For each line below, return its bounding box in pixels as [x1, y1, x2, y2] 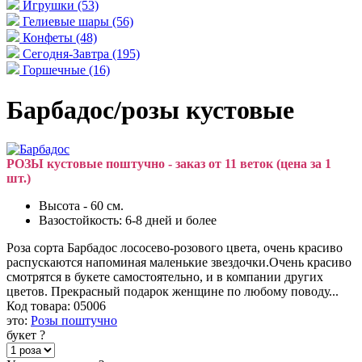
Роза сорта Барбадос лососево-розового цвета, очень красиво [6, 240, 343, 255]
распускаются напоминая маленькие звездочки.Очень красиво [6, 255, 351, 269]
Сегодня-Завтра [23, 47, 112, 61]
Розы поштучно [31, 313, 117, 327]
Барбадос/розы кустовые [6, 95, 294, 124]
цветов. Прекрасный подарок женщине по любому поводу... [6, 284, 339, 298]
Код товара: [6, 298, 70, 313]
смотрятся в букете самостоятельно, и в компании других [6, 269, 323, 284]
